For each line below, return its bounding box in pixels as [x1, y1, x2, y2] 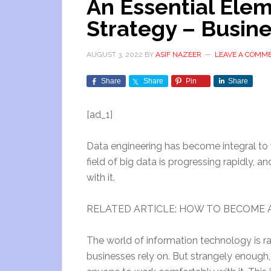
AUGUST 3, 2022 [87, 50, 143, 59]
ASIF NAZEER [155, 50, 201, 59]
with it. [87, 172, 115, 183]
